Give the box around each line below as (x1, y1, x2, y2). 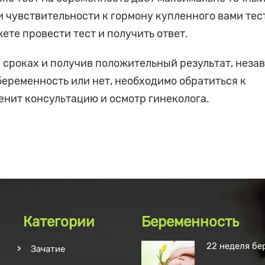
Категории (23, 214, 95, 230)
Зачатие (31, 244, 65, 254)
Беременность (141, 214, 239, 230)
